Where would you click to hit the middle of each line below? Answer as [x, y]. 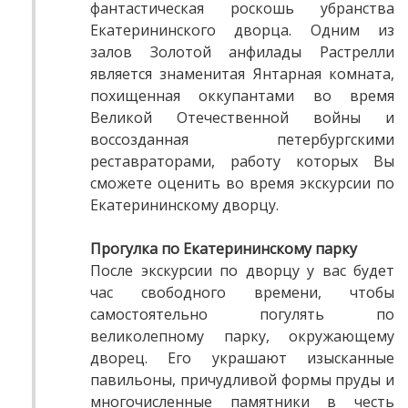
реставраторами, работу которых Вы [242, 162]
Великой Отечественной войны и [242, 118]
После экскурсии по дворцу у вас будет [242, 271]
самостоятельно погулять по [242, 315]
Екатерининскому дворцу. [184, 205]
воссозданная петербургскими [242, 140]
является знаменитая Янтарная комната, [242, 74]
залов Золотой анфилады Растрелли [242, 52]
